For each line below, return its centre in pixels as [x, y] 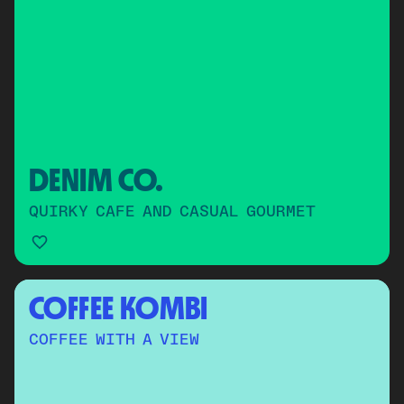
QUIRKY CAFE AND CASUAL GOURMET [172, 212]
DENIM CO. [96, 180]
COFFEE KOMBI [119, 308]
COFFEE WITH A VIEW [114, 340]
